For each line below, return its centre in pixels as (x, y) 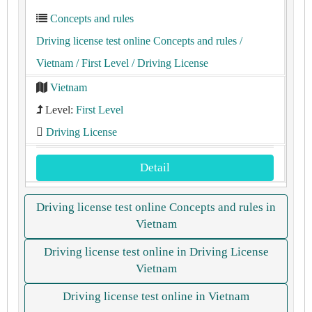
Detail (155, 167)
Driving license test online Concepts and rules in (156, 207)
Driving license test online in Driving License (156, 252)
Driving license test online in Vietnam (156, 296)
